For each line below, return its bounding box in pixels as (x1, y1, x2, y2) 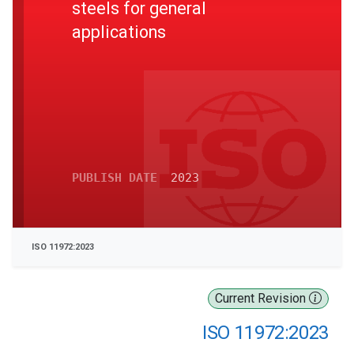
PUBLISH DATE (72, 171, 157, 185)
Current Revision (215, 291, 309, 306)
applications (72, 21, 166, 42)
